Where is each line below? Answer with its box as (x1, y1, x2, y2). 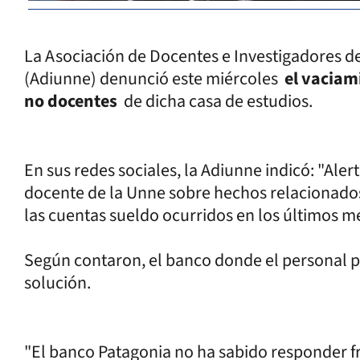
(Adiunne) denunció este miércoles (24, 65, 284, 92)
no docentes (24, 88, 117, 114)
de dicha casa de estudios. (117, 88, 316, 114)
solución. (24, 269, 94, 296)
